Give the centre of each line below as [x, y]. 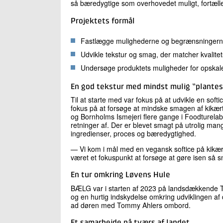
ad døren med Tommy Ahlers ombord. [132, 205]
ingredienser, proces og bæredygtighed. [133, 133]
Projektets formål [103, 21]
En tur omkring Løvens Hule [120, 175]
